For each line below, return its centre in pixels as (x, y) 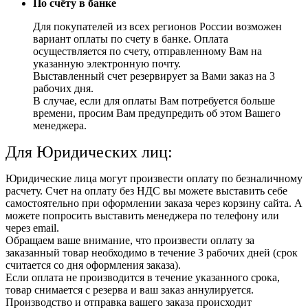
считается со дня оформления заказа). (93, 265)
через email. (32, 228)
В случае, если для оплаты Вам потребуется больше (154, 100)
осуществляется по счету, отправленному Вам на (147, 51)
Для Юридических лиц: (89, 152)
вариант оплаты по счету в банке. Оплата (131, 38)
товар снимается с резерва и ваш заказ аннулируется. (130, 289)
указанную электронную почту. (107, 63)
